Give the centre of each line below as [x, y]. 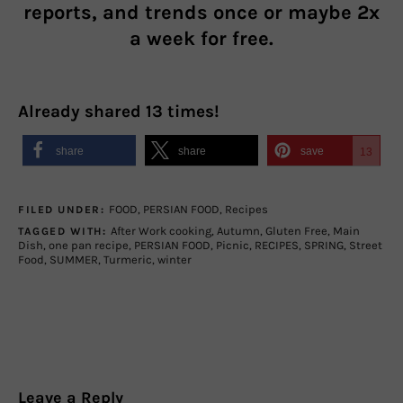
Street [366, 245]
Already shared [82, 111]
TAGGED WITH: [64, 231]
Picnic [233, 245]
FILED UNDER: [63, 209]
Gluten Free [296, 230]
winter [175, 259]
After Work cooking [161, 230]
